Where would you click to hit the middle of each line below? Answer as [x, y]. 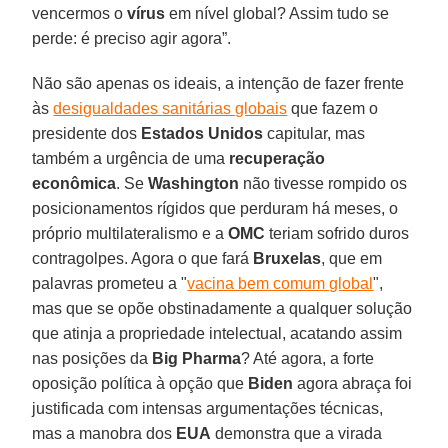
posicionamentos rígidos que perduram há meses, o [215, 208]
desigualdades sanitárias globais [170, 108]
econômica [74, 183]
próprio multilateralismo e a [130, 233]
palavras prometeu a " [110, 283]
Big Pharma [197, 358]
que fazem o [333, 108]
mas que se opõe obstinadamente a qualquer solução [222, 308]
